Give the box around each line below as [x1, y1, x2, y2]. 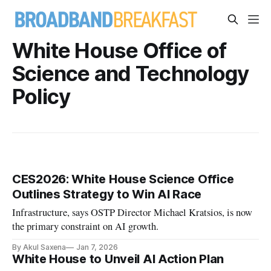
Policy [12, 83, 71, 109]
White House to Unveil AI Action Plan [12, 252, 224, 267]
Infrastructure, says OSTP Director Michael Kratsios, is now [12, 206, 253, 220]
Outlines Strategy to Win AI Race [12, 187, 202, 202]
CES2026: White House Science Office [12, 172, 234, 187]
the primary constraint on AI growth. [12, 220, 159, 233]
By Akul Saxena [12, 243, 67, 252]
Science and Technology [12, 60, 249, 86]
